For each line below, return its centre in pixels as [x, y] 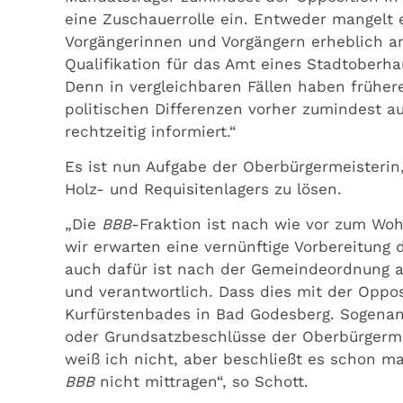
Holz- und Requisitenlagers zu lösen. [203, 189]
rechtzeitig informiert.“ [151, 131]
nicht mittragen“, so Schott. [201, 382]
